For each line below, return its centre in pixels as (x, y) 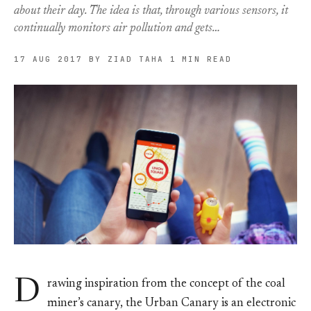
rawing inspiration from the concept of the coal (166, 284)
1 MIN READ (201, 59)
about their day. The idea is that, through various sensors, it (151, 11)
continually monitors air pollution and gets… (117, 28)
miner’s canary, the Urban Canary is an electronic (171, 303)
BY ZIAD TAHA (126, 59)
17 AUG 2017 (48, 59)
